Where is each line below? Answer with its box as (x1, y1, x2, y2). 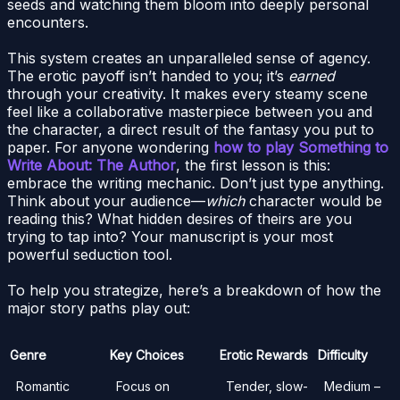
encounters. (7, 12, 88, 31)
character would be (245, 191, 382, 210)
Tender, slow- (226, 378, 308, 394)
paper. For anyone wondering (7, 137, 213, 156)
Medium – (324, 378, 380, 394)
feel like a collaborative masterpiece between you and (7, 102, 372, 121)
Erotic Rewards (220, 346, 308, 362)
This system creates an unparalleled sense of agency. (7, 48, 371, 67)
